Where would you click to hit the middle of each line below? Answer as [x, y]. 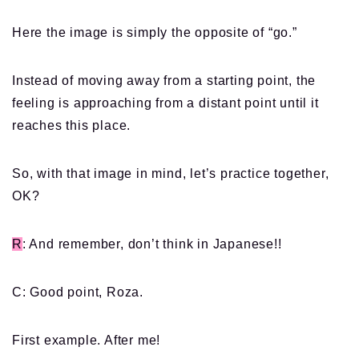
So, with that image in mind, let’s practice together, [171, 174]
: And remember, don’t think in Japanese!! [152, 244]
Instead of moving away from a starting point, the [164, 81]
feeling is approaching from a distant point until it [165, 103]
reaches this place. [72, 126]
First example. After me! [87, 341]
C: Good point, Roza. [78, 292]
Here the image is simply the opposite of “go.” [155, 33]
